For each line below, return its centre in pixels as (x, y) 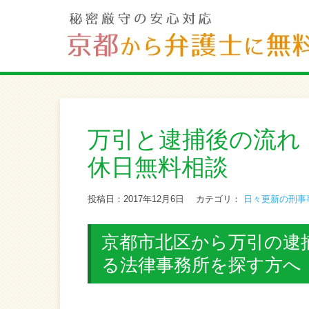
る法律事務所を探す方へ (201, 265)
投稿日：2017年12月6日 (142, 199)
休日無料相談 (158, 167)
